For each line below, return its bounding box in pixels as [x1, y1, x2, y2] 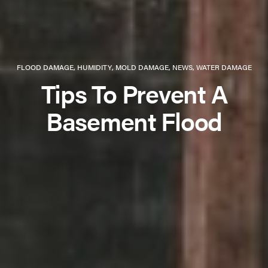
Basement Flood [45, 103, 223, 138]
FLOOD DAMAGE [16, 62, 74, 72]
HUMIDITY [77, 62, 112, 72]
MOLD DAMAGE [115, 62, 169, 72]
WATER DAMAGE [196, 62, 252, 72]
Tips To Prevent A [41, 75, 227, 111]
